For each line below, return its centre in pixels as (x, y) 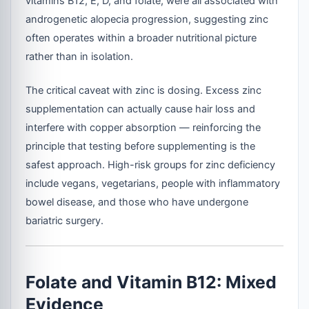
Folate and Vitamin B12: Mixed (151, 282)
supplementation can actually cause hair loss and (141, 109)
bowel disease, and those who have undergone (137, 202)
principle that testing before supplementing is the (141, 146)
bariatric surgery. (65, 220)
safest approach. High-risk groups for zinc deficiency (151, 165)
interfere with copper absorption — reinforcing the (143, 127)
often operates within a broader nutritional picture (141, 38)
